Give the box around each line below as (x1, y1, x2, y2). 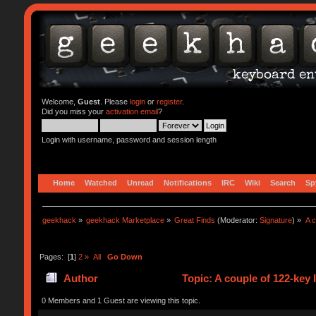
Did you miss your (41, 107, 106, 116)
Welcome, (41, 97, 78, 106)
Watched (84, 178, 117, 187)
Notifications (163, 178, 212, 187)
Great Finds (174, 215, 216, 224)
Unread (126, 178, 154, 187)
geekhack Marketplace (86, 215, 165, 224)
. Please (99, 97, 130, 106)
